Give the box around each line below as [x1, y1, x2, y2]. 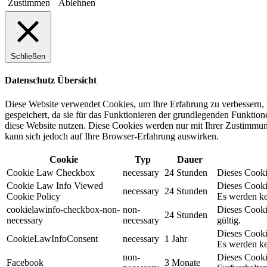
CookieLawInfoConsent [7, 233, 98, 244]
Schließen [11, 52, 45, 61]
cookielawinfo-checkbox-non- [7, 204, 120, 215]
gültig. [217, 215, 241, 225]
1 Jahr [164, 233, 187, 244]
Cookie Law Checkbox [7, 167, 95, 178]
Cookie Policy [7, 191, 60, 201]
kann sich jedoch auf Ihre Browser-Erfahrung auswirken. [5, 131, 219, 141]
